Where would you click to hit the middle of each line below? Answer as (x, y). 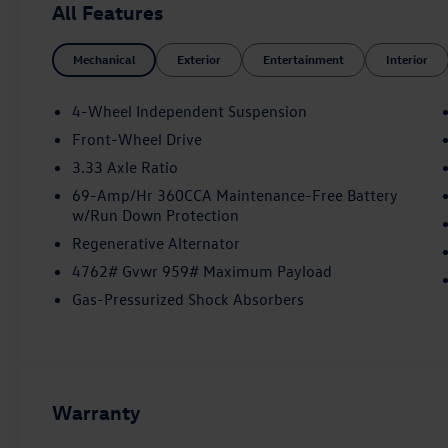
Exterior (199, 59)
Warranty (97, 411)
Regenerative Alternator (156, 242)
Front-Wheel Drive (137, 138)
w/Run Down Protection (156, 214)
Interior (407, 59)
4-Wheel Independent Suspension (190, 110)
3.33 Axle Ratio (125, 166)
